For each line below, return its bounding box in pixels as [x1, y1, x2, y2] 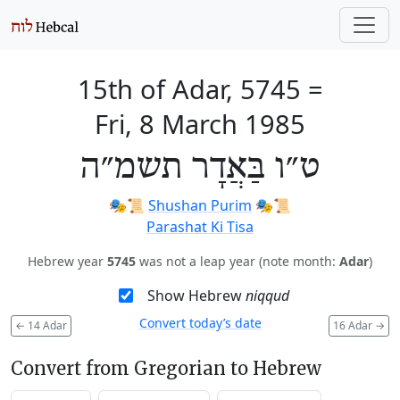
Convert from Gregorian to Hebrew [11, 356, 321, 379]
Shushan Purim [148, 196, 252, 215]
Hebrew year [28, 253, 107, 270]
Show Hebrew [146, 286, 246, 305]
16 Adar [333, 317, 375, 333]
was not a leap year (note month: [136, 253, 339, 270]
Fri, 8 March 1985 [95, 106, 305, 141]
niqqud [245, 286, 289, 305]
